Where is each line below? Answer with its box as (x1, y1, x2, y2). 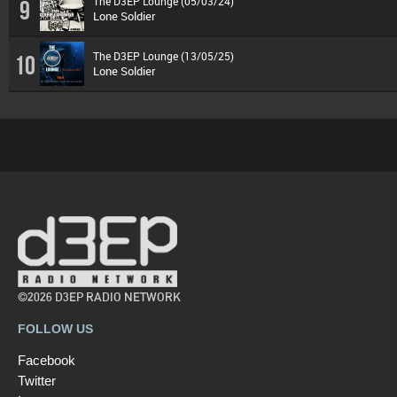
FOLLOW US (18, 322, 93, 337)
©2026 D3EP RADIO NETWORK (18, 290, 181, 305)
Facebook (18, 352, 75, 368)
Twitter (18, 372, 56, 388)
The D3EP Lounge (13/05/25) (93, 49, 234, 63)
